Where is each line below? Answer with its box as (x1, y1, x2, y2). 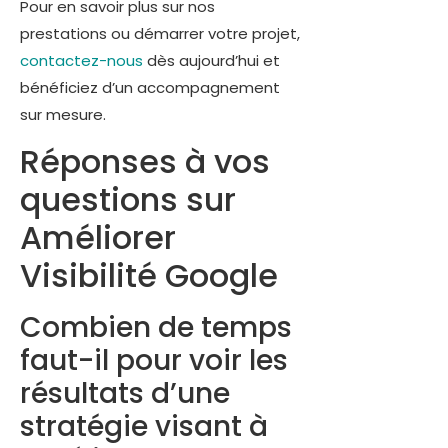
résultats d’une (20, 373, 230, 413)
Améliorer (20, 214, 176, 260)
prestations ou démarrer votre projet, (20, 23, 300, 45)
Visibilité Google (20, 252, 278, 298)
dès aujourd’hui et (143, 50, 280, 72)
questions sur (20, 176, 236, 222)
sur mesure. (20, 104, 106, 126)
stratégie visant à (20, 406, 268, 446)
